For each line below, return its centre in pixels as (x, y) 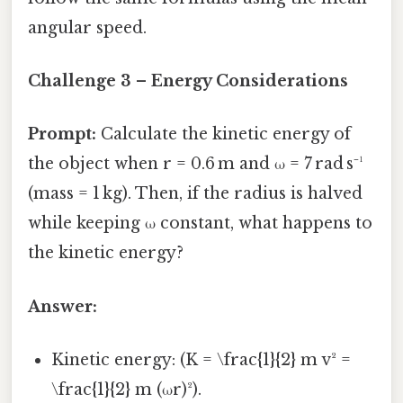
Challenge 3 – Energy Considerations (188, 81)
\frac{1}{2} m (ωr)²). (127, 389)
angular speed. (87, 27)
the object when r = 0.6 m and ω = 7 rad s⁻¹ (196, 164)
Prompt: (62, 134)
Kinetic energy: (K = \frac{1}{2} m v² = (201, 359)
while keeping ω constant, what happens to (200, 224)
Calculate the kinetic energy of (224, 134)
